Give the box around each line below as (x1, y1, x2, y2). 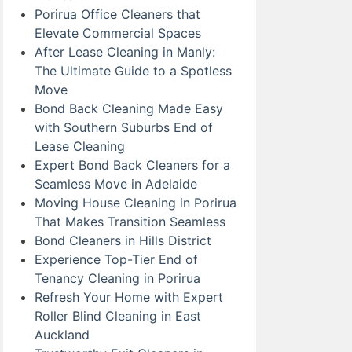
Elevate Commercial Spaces (35, 24, 201, 41)
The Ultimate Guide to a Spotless (35, 62, 232, 79)
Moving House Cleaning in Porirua (35, 194, 236, 211)
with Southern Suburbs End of (35, 119, 213, 135)
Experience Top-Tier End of (35, 251, 198, 267)
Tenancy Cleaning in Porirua (35, 269, 200, 286)
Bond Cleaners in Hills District (35, 232, 211, 248)
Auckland (35, 326, 90, 343)
